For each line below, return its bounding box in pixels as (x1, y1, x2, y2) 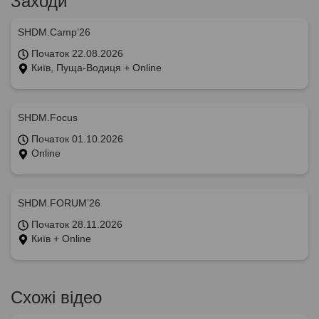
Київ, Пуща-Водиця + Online (28, 61, 162, 73)
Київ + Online (28, 232, 91, 244)
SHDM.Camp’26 (18, 26, 90, 38)
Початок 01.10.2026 (28, 132, 123, 145)
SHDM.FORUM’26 (18, 197, 100, 209)
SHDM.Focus (18, 111, 78, 123)
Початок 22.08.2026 (28, 47, 123, 59)
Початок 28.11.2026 (28, 218, 122, 230)
